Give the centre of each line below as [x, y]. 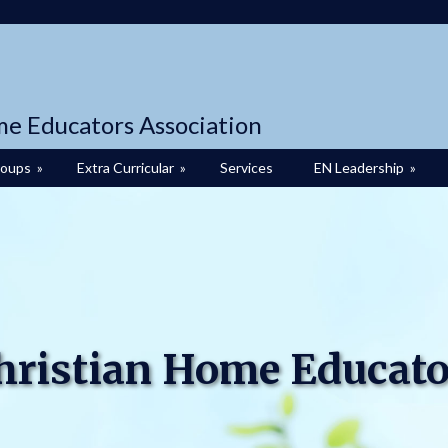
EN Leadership [359, 167]
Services [246, 167]
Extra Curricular [125, 167]
